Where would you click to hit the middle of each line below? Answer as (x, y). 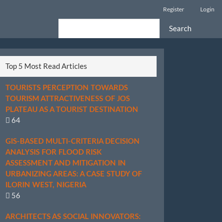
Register (174, 9)
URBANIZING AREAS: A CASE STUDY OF (74, 174)
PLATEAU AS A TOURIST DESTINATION (72, 110)
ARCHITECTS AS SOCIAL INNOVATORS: (73, 217)
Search (180, 28)
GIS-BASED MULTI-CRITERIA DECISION (73, 141)
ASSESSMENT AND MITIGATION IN (66, 163)
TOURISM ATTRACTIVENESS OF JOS (68, 99)
